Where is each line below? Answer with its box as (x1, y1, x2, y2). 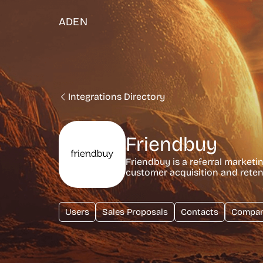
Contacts (181, 207, 218, 217)
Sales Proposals (102, 207, 168, 217)
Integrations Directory (68, 91, 165, 102)
